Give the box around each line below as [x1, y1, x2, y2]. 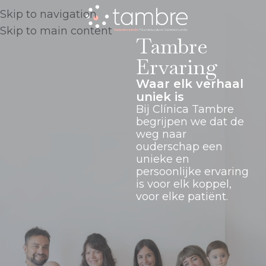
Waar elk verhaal [136, 77, 244, 91]
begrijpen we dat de [136, 115, 245, 129]
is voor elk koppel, [136, 178, 232, 191]
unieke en [136, 153, 190, 166]
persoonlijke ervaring [136, 165, 249, 179]
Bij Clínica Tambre [136, 103, 235, 116]
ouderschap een [136, 140, 223, 154]
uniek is [136, 90, 185, 104]
